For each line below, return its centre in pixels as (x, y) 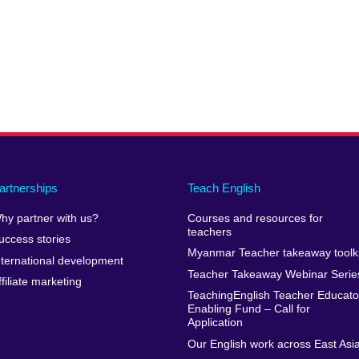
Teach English (224, 188)
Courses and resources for (255, 219)
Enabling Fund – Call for (248, 309)
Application (215, 323)
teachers (209, 232)
